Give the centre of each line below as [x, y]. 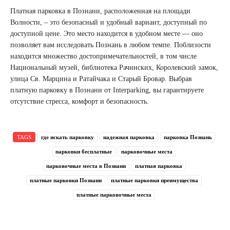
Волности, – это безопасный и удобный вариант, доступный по [109, 22]
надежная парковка [129, 137]
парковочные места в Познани [86, 166]
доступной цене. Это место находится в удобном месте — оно [107, 33]
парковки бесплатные [84, 151]
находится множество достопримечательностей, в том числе [103, 56]
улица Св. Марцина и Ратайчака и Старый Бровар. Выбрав [101, 79]
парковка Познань [188, 137]
